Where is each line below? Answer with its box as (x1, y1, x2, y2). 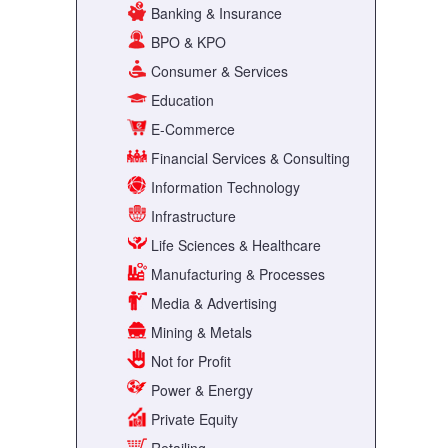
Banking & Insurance (147, 3, 282, 24)
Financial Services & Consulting (147, 148, 350, 169)
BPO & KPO (147, 32, 226, 53)
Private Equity (147, 409, 238, 430)
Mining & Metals (147, 322, 252, 343)
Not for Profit (147, 351, 231, 372)
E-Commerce (147, 119, 235, 140)
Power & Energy (147, 380, 253, 401)
